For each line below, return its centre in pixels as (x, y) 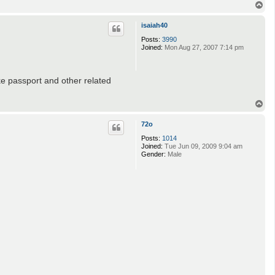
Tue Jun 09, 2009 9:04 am (203, 146)
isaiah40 (154, 25)
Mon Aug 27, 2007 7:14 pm (203, 47)
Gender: (153, 154)
